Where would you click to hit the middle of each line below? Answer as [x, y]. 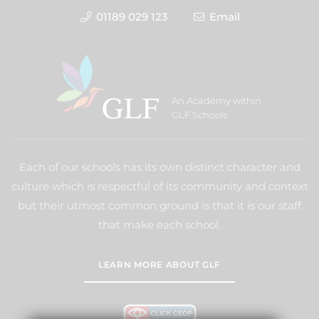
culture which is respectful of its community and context [159, 186]
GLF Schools [199, 115]
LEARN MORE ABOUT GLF [159, 265]
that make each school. [159, 225]
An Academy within [216, 100]
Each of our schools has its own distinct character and [159, 167]
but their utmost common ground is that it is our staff [159, 205]
